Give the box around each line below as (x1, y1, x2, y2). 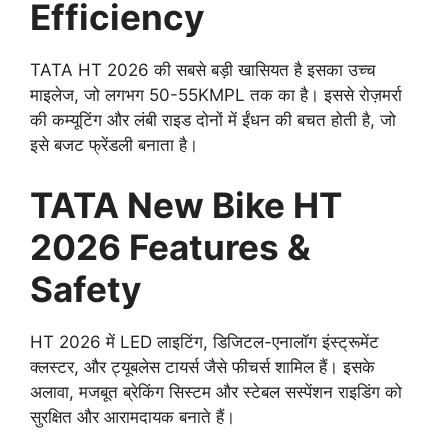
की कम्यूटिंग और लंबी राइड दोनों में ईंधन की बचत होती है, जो (30, 110, 396, 131)
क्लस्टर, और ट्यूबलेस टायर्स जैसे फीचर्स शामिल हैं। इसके (30, 356, 375, 377)
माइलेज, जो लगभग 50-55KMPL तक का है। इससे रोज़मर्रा (30, 85, 402, 106)
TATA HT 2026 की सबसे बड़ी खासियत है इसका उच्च (30, 60, 376, 81)
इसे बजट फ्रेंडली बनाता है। (30, 135, 198, 156)
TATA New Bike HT (30, 183, 342, 226)
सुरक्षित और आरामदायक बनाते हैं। (30, 406, 235, 427)
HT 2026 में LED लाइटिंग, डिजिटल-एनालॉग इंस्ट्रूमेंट (30, 331, 379, 352)
